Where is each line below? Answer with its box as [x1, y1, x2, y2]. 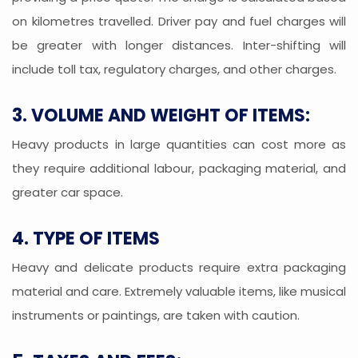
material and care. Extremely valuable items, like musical [12, 283, 346, 300]
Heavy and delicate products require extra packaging [12, 259, 346, 276]
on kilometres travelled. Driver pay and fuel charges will [12, 13, 346, 30]
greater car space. [12, 184, 123, 201]
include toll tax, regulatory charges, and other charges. [12, 61, 336, 78]
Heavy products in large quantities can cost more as [12, 136, 346, 153]
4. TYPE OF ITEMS [12, 226, 160, 252]
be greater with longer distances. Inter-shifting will [12, 37, 346, 54]
